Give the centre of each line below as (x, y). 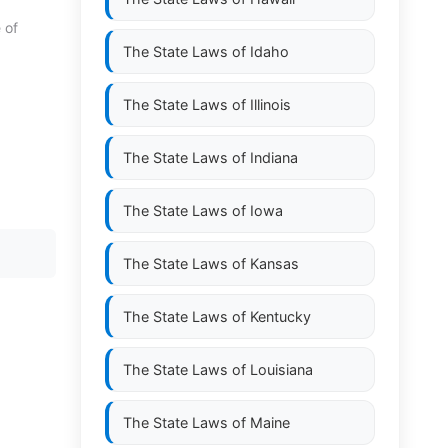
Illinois (270, 104)
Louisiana (281, 369)
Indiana (274, 157)
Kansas (274, 263)
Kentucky (280, 316)
